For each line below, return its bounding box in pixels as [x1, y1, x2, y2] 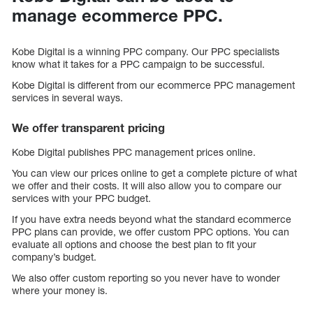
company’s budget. [12, 251, 96, 263]
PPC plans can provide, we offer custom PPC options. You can [12, 226, 289, 238]
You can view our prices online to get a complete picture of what [12, 167, 297, 180]
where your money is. [12, 284, 108, 297]
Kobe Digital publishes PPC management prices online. [12, 146, 256, 159]
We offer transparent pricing [12, 120, 165, 135]
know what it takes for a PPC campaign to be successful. [12, 57, 265, 70]
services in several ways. [12, 91, 123, 103]
